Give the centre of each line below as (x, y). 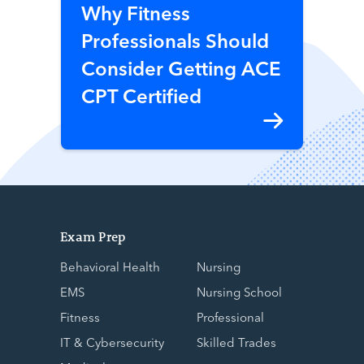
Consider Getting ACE (181, 67)
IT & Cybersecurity (112, 341)
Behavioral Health (110, 266)
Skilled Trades (236, 341)
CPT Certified (141, 94)
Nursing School (239, 291)
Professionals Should (175, 39)
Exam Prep (93, 236)
